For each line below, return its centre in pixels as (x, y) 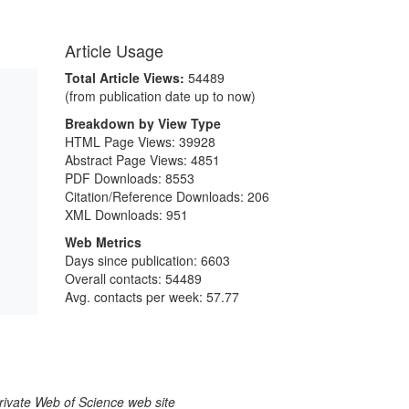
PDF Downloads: (115, 178)
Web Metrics (103, 242)
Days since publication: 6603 (147, 260)
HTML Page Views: (122, 142)
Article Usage (114, 50)
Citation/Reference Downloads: (156, 196)
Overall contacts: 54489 (133, 278)
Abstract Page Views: (128, 160)
